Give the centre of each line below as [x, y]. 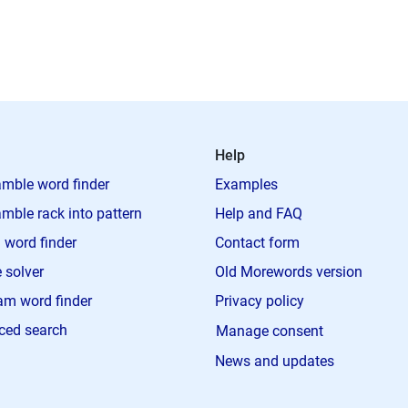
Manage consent [270, 331]
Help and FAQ [259, 214]
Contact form [257, 243]
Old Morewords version [289, 272]
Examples [246, 184]
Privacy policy [260, 301]
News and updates [275, 361]
